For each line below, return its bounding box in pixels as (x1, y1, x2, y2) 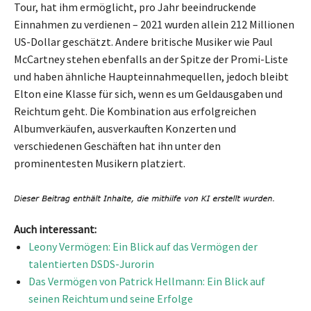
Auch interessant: (14, 221, 96, 236)
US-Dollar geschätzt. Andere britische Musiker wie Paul (14, 35, 273, 49)
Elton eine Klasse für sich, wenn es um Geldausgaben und (14, 87, 283, 101)
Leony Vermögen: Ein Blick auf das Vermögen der (28, 239, 258, 253)
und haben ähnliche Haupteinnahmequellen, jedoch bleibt (14, 69, 289, 84)
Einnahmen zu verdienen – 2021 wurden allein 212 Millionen (14, 17, 294, 32)
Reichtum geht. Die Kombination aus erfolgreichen (14, 104, 256, 119)
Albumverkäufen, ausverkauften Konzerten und (14, 121, 236, 136)
